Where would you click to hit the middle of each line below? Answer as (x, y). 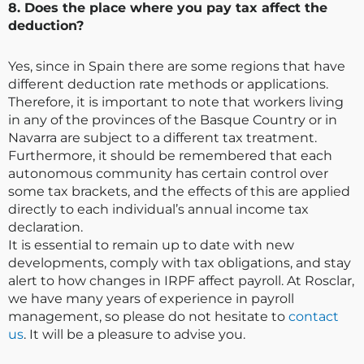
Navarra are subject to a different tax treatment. (162, 138)
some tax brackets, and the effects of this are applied (179, 192)
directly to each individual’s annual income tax (158, 210)
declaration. (45, 227)
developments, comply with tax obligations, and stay (180, 263)
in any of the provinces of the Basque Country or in (173, 120)
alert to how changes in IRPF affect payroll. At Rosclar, (181, 281)
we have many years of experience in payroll (151, 299)
